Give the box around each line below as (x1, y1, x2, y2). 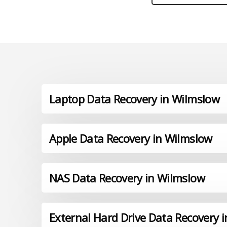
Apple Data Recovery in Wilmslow (49, 131, 212, 146)
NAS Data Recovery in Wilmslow (49, 170, 205, 186)
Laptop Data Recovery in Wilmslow (49, 91, 219, 107)
